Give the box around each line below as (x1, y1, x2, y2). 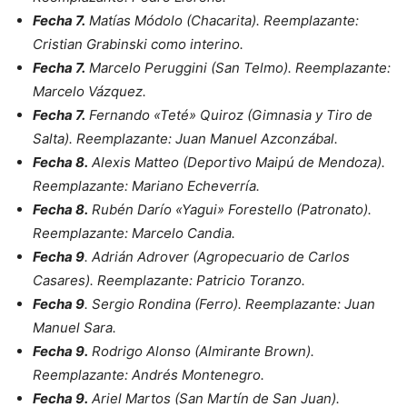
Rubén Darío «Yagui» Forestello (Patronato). (88, 201, 372, 218)
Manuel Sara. (33, 319, 120, 336)
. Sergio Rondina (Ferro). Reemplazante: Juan (84, 295, 375, 313)
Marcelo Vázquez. (33, 83, 150, 100)
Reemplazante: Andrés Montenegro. (33, 366, 268, 383)
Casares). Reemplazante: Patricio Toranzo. (33, 272, 309, 289)
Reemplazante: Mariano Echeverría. (33, 177, 260, 194)
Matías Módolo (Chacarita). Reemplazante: (85, 12, 359, 29)
